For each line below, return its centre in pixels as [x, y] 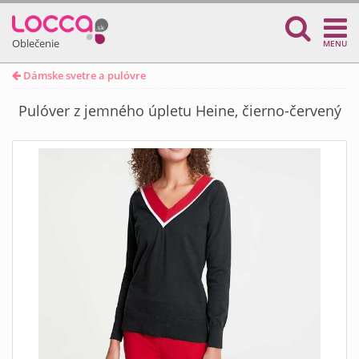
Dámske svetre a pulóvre [83, 75]
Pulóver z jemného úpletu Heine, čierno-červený [179, 111]
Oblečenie [36, 43]
